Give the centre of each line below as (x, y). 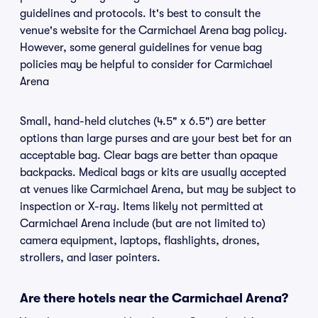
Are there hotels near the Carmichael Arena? (154, 298)
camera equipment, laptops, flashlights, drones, (140, 241)
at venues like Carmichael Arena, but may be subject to (158, 190)
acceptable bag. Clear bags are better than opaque (149, 155)
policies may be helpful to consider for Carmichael (146, 65)
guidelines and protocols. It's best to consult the (140, 13)
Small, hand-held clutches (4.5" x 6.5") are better (143, 121)
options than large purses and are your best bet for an (156, 138)
